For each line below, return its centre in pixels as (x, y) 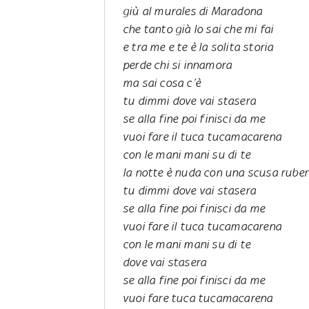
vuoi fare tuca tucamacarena (198, 298)
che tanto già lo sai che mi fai (198, 29)
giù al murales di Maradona (193, 11)
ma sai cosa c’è (162, 82)
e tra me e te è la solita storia (198, 47)
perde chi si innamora (178, 64)
